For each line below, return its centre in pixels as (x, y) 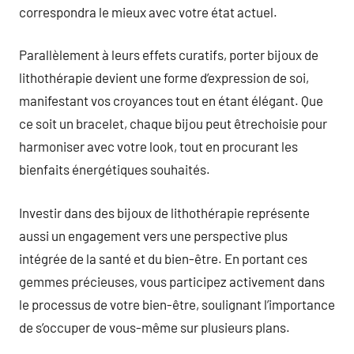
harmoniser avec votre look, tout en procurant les (158, 146)
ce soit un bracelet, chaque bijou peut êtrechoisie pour (173, 123)
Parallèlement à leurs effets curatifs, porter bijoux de (169, 55)
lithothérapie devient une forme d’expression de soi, (164, 77)
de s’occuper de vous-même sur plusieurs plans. (154, 327)
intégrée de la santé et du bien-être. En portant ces (163, 258)
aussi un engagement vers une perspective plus (153, 235)
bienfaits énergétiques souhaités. (115, 169)
